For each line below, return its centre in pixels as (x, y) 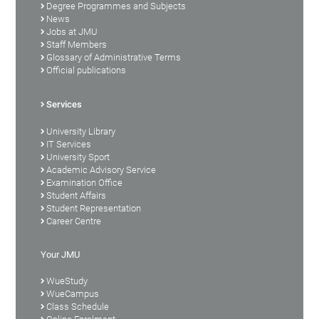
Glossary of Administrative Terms (114, 57)
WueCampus (73, 293)
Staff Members (77, 44)
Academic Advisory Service (101, 169)
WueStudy (67, 281)
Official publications (87, 70)
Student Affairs (77, 195)
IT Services (69, 144)
